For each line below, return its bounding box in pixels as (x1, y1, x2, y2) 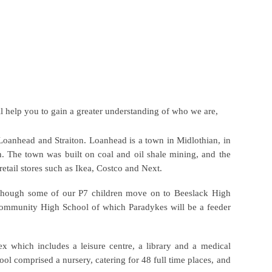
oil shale (131, 149, 166, 159)
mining (166, 149, 197, 159)
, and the (196, 149, 231, 159)
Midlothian (174, 135, 219, 145)
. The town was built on (1, 149, 95, 159)
